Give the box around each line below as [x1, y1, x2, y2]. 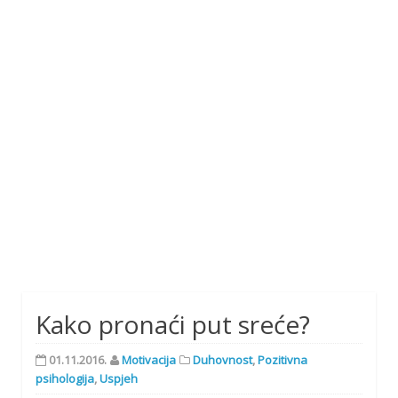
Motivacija [122, 352, 176, 369]
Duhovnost [193, 352, 252, 369]
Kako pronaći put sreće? [36, 307, 310, 342]
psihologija [36, 370, 94, 387]
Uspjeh [99, 370, 138, 387]
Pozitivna [258, 352, 307, 369]
